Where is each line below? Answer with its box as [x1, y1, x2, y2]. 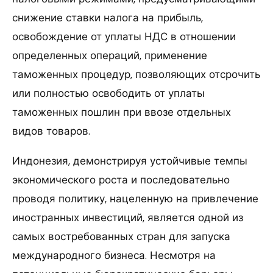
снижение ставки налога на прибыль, [12, 10, 203, 24]
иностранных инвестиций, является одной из [12, 210, 243, 224]
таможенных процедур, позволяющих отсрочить [12, 67, 260, 81]
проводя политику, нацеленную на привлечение [12, 191, 258, 205]
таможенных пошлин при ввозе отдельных [12, 105, 231, 119]
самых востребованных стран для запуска [12, 229, 230, 243]
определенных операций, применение [12, 48, 207, 62]
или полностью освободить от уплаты [12, 86, 205, 100]
